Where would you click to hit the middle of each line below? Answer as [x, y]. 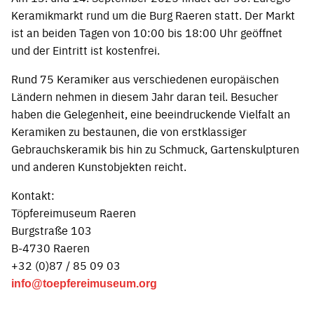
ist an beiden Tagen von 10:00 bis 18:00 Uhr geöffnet [147, 32]
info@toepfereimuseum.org [84, 283]
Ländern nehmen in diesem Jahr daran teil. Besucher [145, 96]
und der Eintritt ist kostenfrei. [86, 49]
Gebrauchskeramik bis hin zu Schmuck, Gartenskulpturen [155, 148]
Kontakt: [33, 194]
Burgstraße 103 [52, 230]
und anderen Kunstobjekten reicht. [99, 166]
